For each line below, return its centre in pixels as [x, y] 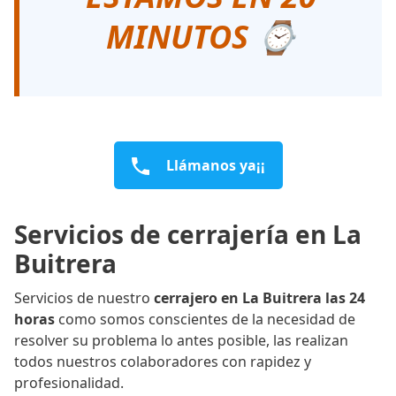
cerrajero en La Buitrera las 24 [259, 297]
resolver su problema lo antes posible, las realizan [181, 340]
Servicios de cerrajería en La [188, 234]
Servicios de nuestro [84, 297]
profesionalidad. [69, 382]
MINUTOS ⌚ [201, 36]
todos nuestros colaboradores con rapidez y [163, 361]
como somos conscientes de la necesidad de [205, 319]
